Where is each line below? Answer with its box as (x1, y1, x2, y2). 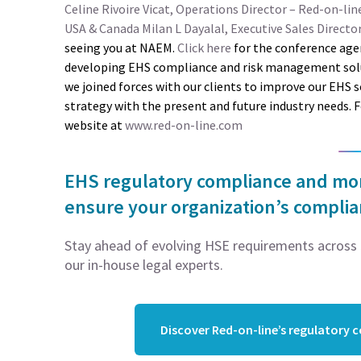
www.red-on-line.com (125, 117, 243, 133)
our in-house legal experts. (64, 255, 223, 274)
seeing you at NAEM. (64, 39, 177, 56)
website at (64, 117, 125, 133)
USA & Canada (64, 20, 139, 36)
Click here (177, 39, 231, 56)
